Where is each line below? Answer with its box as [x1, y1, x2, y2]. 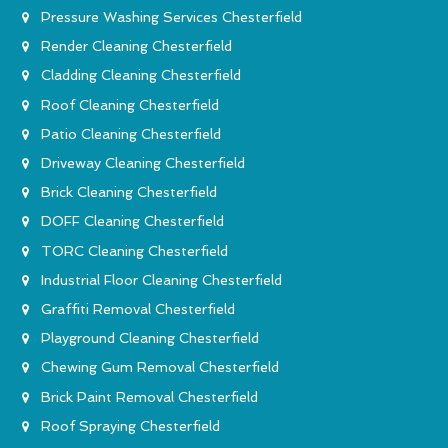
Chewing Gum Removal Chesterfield [41, 359, 279, 376]
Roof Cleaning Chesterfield [41, 96, 219, 113]
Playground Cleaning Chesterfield [41, 330, 259, 347]
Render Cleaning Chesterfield [41, 38, 232, 55]
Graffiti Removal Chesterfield [41, 300, 235, 317]
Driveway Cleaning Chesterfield [41, 155, 245, 172]
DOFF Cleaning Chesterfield [41, 213, 224, 230]
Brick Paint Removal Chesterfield [41, 388, 258, 405]
